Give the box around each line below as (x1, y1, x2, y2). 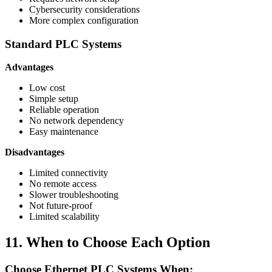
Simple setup (29, 93, 78, 104)
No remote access (29, 178, 97, 189)
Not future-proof (29, 200, 92, 211)
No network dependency (29, 115, 124, 126)
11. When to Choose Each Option (5, 234, 210, 251)
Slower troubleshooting (29, 189, 118, 200)
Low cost (29, 83, 65, 93)
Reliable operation (29, 104, 99, 115)
